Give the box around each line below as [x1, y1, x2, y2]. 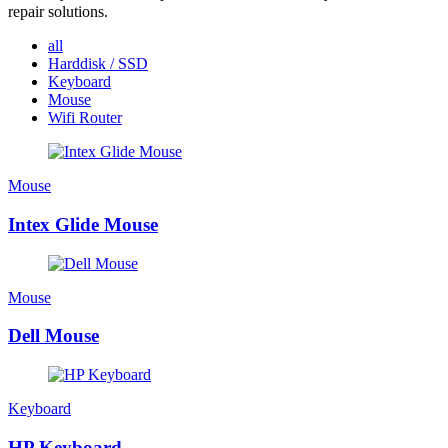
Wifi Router [48, 109, 122, 127]
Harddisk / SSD [48, 55, 148, 73]
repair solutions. [8, 3, 108, 21]
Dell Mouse [8, 325, 99, 347]
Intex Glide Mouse [8, 213, 158, 235]
